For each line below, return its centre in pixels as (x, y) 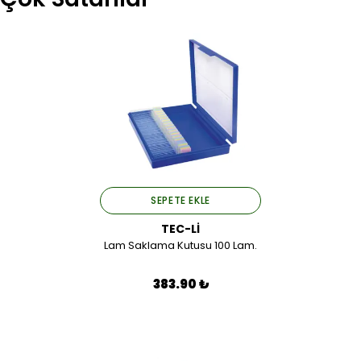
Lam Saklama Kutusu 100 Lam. (180, 245)
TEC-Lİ (180, 229)
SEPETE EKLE (180, 200)
